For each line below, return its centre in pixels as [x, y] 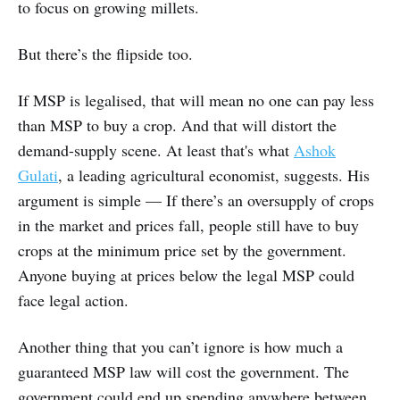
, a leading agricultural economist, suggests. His [214, 175]
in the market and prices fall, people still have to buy [188, 225]
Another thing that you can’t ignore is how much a [180, 347]
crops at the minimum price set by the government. [182, 250]
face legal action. [73, 300]
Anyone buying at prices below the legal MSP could [186, 275]
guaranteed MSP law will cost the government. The [183, 372]
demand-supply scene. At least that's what [156, 150]
